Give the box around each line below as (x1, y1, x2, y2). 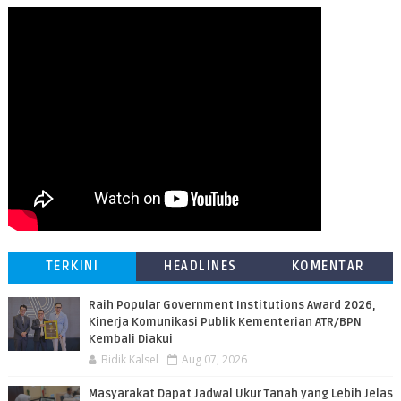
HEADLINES (164, 259, 237, 275)
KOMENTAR (291, 259, 365, 275)
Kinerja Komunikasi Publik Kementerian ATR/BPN (88, 315, 362, 330)
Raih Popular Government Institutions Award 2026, (88, 298, 376, 313)
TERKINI (45, 259, 99, 275)
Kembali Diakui (88, 332, 173, 347)
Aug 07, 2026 (181, 352, 247, 368)
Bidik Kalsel (100, 352, 158, 368)
